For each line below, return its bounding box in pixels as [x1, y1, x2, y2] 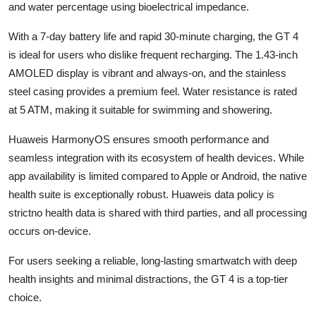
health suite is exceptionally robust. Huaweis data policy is [8, 188, 274, 200]
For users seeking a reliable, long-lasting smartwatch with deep [8, 254, 297, 267]
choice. [8, 291, 42, 303]
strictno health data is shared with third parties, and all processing [8, 206, 307, 219]
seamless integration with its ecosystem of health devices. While [8, 151, 304, 164]
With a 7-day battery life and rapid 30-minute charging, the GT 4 [8, 30, 298, 42]
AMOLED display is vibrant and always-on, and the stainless [8, 66, 286, 79]
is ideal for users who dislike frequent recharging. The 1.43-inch [8, 48, 298, 61]
